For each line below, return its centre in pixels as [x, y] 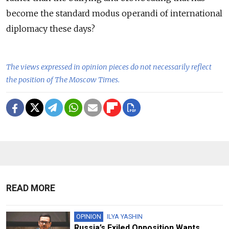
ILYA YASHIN [124, 217]
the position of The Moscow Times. [63, 80]
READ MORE [31, 188]
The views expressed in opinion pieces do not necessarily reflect [109, 67]
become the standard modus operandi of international [114, 14]
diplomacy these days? [51, 29]
